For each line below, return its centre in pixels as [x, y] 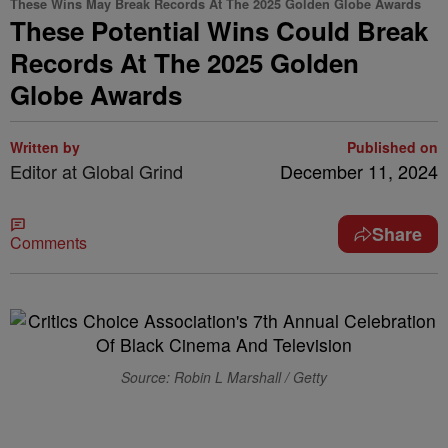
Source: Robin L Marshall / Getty [224, 377]
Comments [48, 242]
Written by [45, 147]
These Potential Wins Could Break [219, 30]
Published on [392, 147]
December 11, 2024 [359, 171]
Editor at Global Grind [96, 171]
